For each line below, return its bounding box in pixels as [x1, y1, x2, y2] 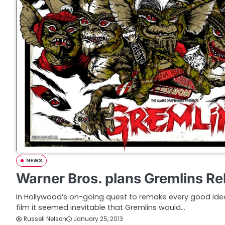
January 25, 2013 [74, 215, 123, 223]
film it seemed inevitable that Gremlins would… [16, 202, 185, 212]
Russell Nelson [24, 214, 66, 223]
